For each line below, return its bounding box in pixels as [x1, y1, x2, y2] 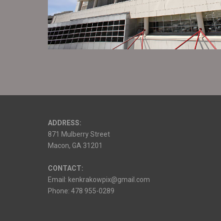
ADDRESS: [48, 119, 81, 127]
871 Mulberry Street [48, 130, 110, 138]
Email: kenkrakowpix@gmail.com [48, 176, 150, 184]
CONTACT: [48, 164, 83, 172]
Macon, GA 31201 [48, 142, 103, 149]
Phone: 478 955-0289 [48, 187, 114, 195]
